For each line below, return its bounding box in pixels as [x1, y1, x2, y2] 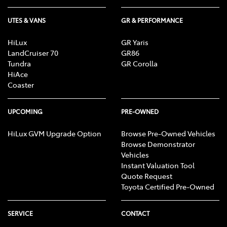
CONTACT [121, 209, 149, 218]
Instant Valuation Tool [121, 160, 195, 171]
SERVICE [8, 209, 33, 218]
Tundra [8, 58, 31, 69]
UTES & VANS [8, 16, 46, 25]
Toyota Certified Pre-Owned [121, 181, 214, 192]
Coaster [8, 80, 34, 90]
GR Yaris [121, 37, 148, 48]
